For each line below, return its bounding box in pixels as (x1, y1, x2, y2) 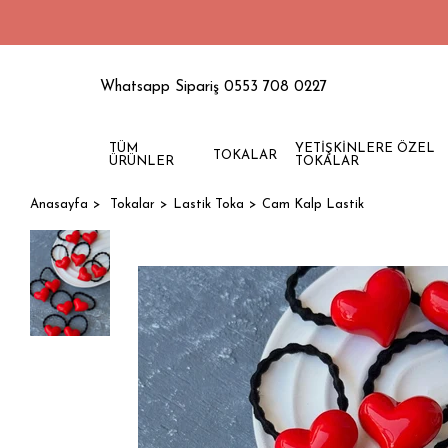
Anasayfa (30, 198, 88, 211)
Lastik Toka (173, 198, 244, 211)
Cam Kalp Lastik (262, 198, 364, 211)
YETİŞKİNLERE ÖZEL (294, 142, 435, 155)
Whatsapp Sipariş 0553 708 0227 (100, 79, 327, 95)
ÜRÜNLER (109, 155, 174, 168)
